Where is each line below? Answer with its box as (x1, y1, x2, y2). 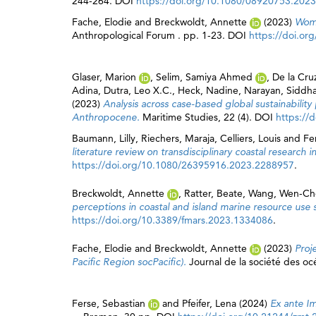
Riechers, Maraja (141, 132, 214, 145)
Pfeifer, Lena (182, 297, 236, 310)
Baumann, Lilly (72, 132, 135, 145)
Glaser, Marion (72, 71, 136, 83)
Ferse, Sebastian (72, 297, 145, 310)
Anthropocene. (72, 111, 142, 123)
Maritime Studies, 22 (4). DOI (142, 111, 276, 123)
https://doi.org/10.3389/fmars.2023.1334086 (72, 214, 273, 226)
